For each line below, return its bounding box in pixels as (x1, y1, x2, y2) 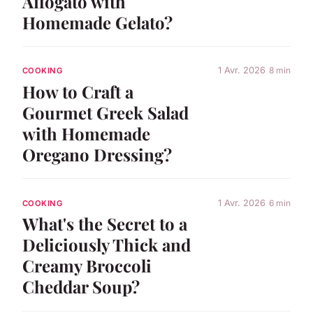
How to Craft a (22, 80, 133, 103)
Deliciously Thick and (22, 233, 191, 256)
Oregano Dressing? (22, 143, 172, 166)
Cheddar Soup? (22, 275, 140, 298)
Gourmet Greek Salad (22, 101, 189, 124)
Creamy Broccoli (22, 254, 152, 277)
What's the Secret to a (22, 212, 187, 235)
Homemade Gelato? (22, 10, 173, 34)
